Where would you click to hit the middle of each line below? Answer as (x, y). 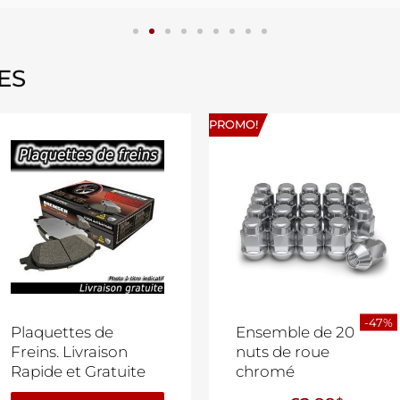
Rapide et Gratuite (78, 372)
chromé (265, 372)
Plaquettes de (62, 333)
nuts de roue (283, 352)
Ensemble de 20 (295, 333)
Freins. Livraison (69, 352)
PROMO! (233, 125)
